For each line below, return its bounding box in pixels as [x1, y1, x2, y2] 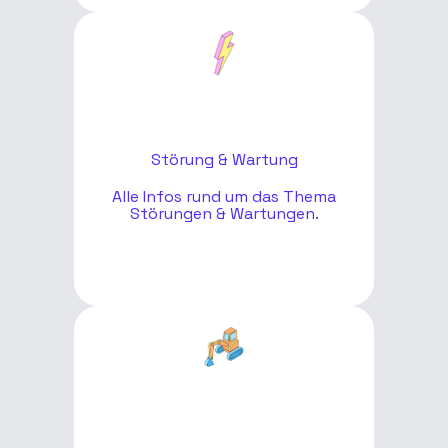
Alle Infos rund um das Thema [112, 185, 336, 207]
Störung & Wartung [150, 148, 298, 170]
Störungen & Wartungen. [129, 202, 319, 224]
